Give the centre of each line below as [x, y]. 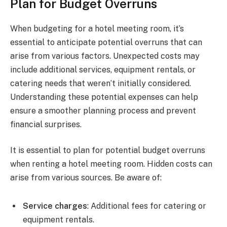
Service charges [55, 206]
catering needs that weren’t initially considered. [101, 83]
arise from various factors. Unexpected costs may [105, 56]
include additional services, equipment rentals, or [103, 69]
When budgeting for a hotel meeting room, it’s [97, 28]
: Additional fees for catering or [147, 206]
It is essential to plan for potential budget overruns [108, 150]
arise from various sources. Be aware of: [86, 178]
